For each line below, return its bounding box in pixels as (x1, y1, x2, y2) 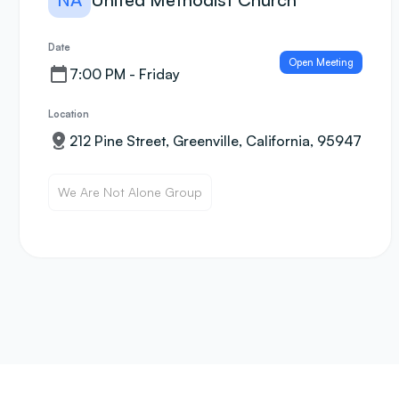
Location (48, 108, 89, 120)
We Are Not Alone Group (58, 184, 202, 199)
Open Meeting (288, 56, 354, 69)
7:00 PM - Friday (69, 65, 180, 83)
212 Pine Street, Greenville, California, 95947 (69, 132, 362, 150)
